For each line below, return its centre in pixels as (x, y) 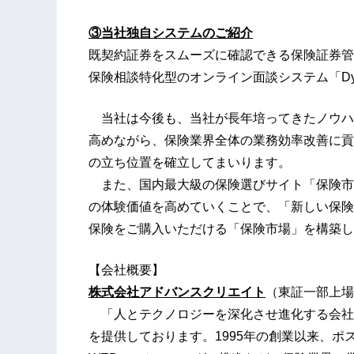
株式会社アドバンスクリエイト (177, 292)
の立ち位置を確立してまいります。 (190, 163)
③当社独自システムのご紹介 (171, 33)
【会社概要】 (126, 270)
